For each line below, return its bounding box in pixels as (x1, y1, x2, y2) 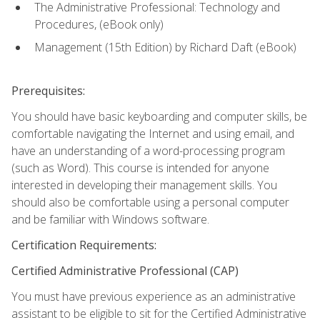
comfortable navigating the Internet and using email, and (11, 125, 294, 141)
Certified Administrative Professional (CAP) (11, 262, 239, 279)
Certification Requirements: (11, 236, 156, 253)
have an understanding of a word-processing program (11, 142, 285, 159)
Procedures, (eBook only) (34, 16, 164, 32)
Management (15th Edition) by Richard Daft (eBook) (34, 39, 296, 56)
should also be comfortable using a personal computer (11, 194, 289, 210)
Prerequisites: (11, 82, 85, 99)
